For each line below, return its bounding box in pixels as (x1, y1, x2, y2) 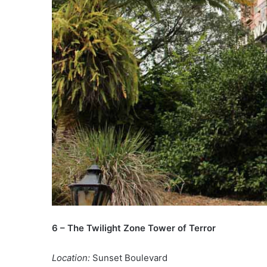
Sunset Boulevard (90, 252, 167, 264)
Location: (52, 252, 90, 264)
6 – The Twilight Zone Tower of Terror (52, 222, 216, 234)
